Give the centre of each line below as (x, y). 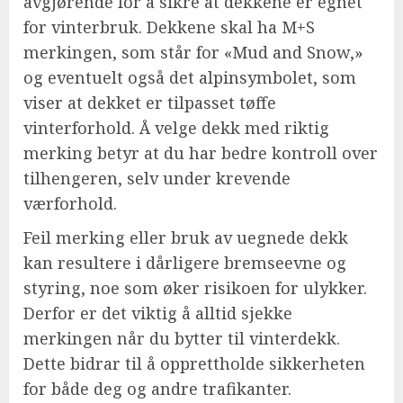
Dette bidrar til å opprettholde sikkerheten (194, 364)
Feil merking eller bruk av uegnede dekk (186, 238)
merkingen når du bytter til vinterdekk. (182, 339)
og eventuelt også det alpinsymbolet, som (190, 78)
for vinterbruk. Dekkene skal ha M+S (169, 27)
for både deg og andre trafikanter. (157, 389)
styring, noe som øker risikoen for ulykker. (195, 288)
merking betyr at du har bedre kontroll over (201, 153)
